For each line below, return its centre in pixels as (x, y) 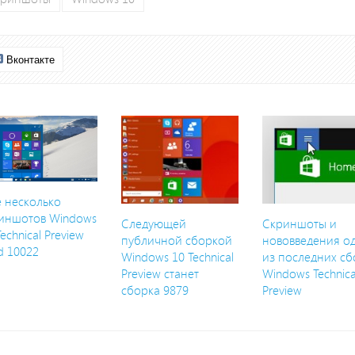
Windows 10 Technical (177, 258)
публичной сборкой (176, 241)
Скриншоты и (300, 224)
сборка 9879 (155, 291)
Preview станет (160, 274)
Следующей (153, 224)
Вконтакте (31, 59)
